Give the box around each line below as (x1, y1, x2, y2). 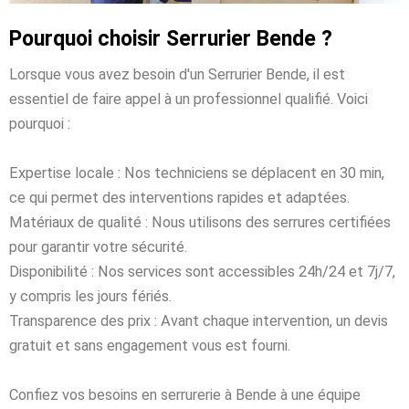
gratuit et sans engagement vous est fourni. (9, 336, 290, 354)
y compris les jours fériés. (9, 287, 172, 305)
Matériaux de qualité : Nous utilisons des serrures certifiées (9, 213, 391, 231)
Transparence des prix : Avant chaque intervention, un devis (9, 311, 388, 330)
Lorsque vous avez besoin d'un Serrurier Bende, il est (9, 65, 345, 83)
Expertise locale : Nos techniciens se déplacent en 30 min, (9, 163, 384, 182)
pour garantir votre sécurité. (9, 237, 187, 256)
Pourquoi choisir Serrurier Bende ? (9, 26, 332, 51)
